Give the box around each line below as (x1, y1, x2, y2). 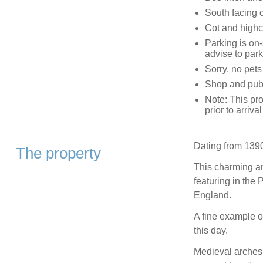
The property (15, 145, 101, 162)
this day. (193, 225, 228, 236)
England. (193, 190, 231, 201)
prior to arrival (204, 105, 262, 116)
